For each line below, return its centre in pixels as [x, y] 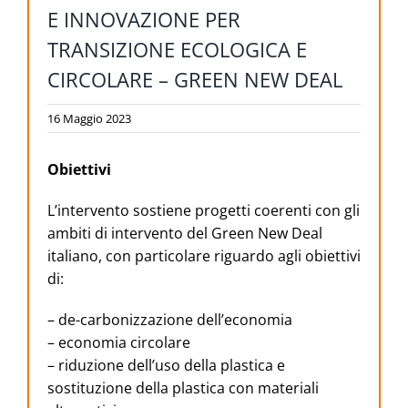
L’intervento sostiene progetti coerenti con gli [204, 211]
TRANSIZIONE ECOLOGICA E [177, 50]
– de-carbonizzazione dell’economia [170, 320]
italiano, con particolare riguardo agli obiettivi [204, 256]
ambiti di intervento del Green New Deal [185, 234]
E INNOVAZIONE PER [144, 20]
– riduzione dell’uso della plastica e [166, 366]
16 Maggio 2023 [89, 119]
